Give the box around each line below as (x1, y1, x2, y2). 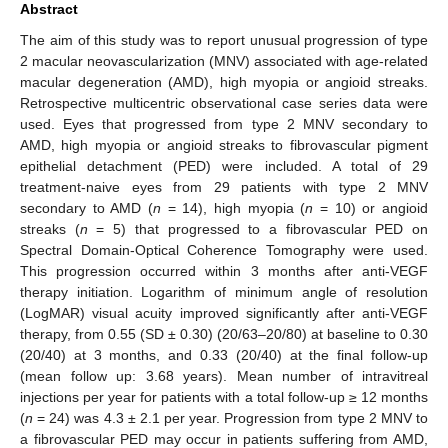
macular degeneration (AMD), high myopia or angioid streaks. (20, 73, 428, 90)
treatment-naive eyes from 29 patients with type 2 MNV (20, 178, 428, 195)
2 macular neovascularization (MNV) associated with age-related (20, 52, 428, 69)
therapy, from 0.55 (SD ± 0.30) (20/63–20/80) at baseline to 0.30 (20, 325, 428, 342)
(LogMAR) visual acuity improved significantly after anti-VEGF (20, 304, 428, 321)
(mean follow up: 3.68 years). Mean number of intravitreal (20, 367, 428, 384)
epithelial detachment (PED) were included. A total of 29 (20, 157, 428, 174)
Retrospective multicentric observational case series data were (20, 94, 428, 111)
